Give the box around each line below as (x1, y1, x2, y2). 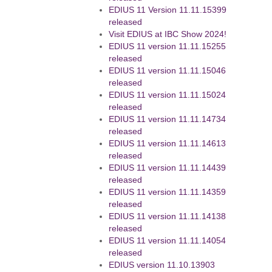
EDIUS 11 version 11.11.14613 (109, 139, 226, 148)
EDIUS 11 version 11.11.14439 (109, 163, 226, 172)
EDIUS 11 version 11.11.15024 (109, 90, 226, 100)
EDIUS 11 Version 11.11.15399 (109, 5, 227, 15)
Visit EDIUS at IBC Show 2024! (109, 30, 227, 39)
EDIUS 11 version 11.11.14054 (109, 236, 226, 245)
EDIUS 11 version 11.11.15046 (109, 66, 226, 75)
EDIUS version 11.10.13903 (109, 260, 216, 270)
